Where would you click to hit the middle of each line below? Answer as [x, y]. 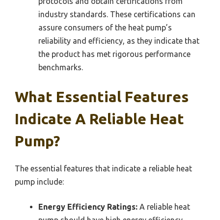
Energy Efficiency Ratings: [88, 207]
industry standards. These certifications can [117, 14]
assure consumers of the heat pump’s [105, 28]
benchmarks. [61, 68]
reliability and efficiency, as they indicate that [119, 41]
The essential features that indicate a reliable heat [103, 169]
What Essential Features [102, 97]
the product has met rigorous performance [114, 54]
